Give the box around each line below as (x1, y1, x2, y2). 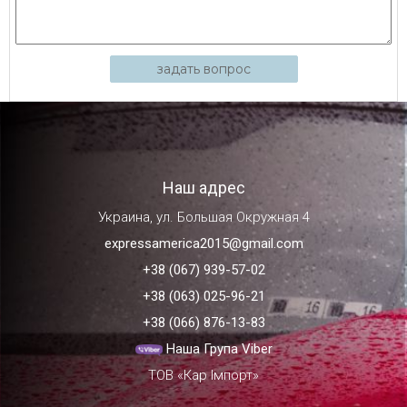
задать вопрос (156, 61, 251, 78)
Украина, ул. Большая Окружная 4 (97, 209, 310, 226)
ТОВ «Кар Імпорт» (148, 367, 259, 384)
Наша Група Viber (165, 341, 273, 358)
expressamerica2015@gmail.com (104, 235, 303, 253)
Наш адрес (162, 178, 245, 198)
